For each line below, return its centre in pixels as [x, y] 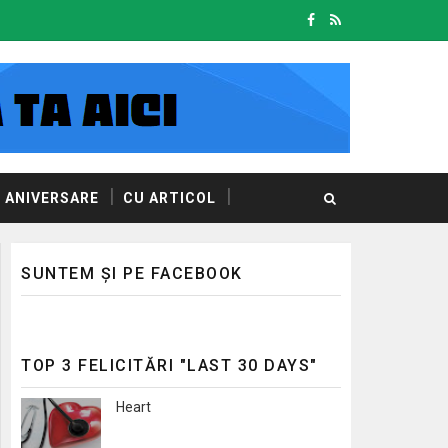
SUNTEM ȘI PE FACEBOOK [132, 273]
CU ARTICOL [169, 198]
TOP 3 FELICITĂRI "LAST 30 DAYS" [169, 365]
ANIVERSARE [52, 198]
